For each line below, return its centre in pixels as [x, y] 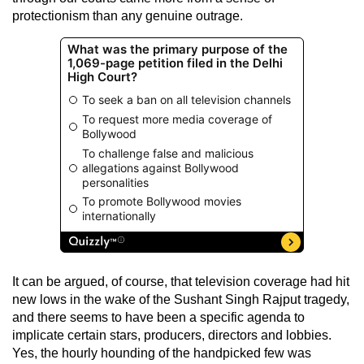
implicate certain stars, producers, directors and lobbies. [172, 335]
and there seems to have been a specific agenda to [158, 317]
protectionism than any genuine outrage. [128, 15]
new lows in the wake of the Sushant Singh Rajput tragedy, [181, 299]
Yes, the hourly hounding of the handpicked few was [162, 353]
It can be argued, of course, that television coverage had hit [181, 281]
